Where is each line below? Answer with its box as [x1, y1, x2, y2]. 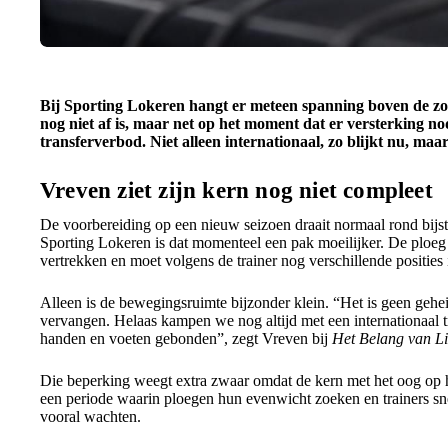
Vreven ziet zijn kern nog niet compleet [40, 178, 433, 203]
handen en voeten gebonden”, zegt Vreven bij [40, 330, 332, 347]
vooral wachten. [40, 408, 141, 425]
